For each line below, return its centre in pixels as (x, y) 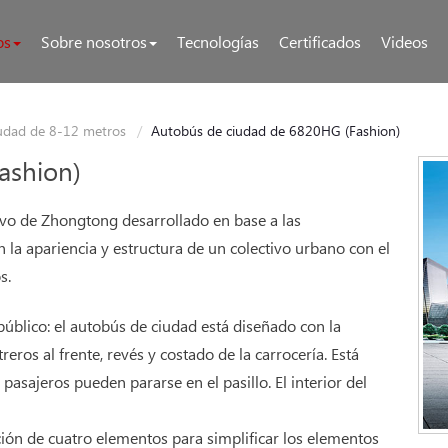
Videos (405, 43)
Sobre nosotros (94, 43)
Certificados (320, 43)
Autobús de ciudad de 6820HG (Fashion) (276, 132)
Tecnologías (218, 43)
